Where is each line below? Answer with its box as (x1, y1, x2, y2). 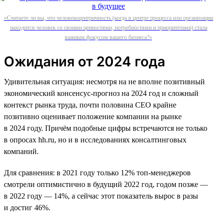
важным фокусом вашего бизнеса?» (65, 33, 152, 41)
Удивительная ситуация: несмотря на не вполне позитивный (4, 77, 205, 86)
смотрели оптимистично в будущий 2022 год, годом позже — (4, 180, 208, 188)
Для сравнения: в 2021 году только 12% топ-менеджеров (4, 168, 191, 177)
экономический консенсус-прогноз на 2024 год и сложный (4, 89, 199, 97)
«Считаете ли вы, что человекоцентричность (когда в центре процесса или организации (4, 14, 213, 21)
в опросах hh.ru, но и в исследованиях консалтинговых (4, 135, 186, 144)
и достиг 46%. (4, 203, 50, 212)
